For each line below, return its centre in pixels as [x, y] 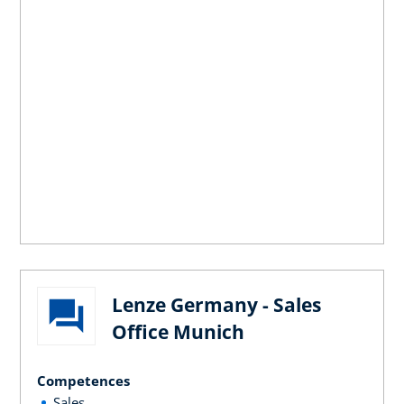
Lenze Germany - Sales [216, 304]
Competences [83, 380]
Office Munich [178, 331]
